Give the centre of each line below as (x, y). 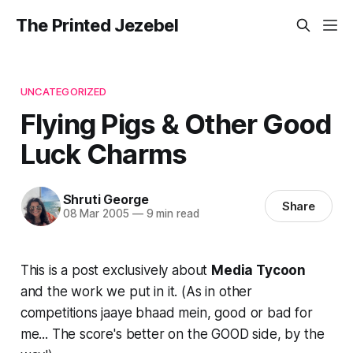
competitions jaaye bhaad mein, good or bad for (166, 312)
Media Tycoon (259, 270)
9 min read (171, 214)
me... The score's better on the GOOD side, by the (172, 334)
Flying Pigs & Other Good (176, 123)
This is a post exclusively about (116, 270)
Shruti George (106, 200)
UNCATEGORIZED (63, 91)
